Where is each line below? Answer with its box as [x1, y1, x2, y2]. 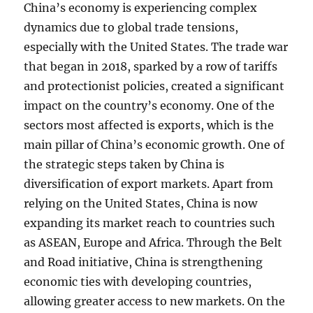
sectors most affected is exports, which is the [24, 118, 275, 132]
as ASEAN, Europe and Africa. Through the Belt [24, 235, 283, 249]
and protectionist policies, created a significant [24, 79, 285, 93]
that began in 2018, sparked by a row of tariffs [24, 59, 278, 73]
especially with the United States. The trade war [24, 40, 289, 54]
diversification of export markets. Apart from [24, 177, 274, 191]
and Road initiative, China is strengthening [24, 255, 263, 269]
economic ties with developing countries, [24, 275, 252, 289]
